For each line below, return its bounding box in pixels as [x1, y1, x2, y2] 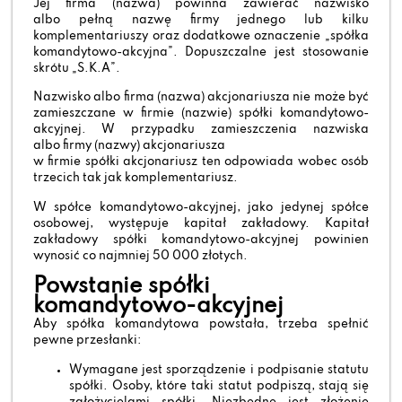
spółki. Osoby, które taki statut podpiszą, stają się [69, 380, 369, 392]
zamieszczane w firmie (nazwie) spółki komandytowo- [33, 108, 369, 120]
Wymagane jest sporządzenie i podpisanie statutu [69, 363, 369, 376]
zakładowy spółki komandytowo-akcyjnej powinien [33, 233, 369, 246]
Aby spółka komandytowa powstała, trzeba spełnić [33, 319, 369, 331]
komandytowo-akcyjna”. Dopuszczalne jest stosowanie [33, 46, 369, 58]
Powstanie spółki [33, 275, 211, 299]
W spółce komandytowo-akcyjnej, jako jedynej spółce [33, 201, 369, 214]
